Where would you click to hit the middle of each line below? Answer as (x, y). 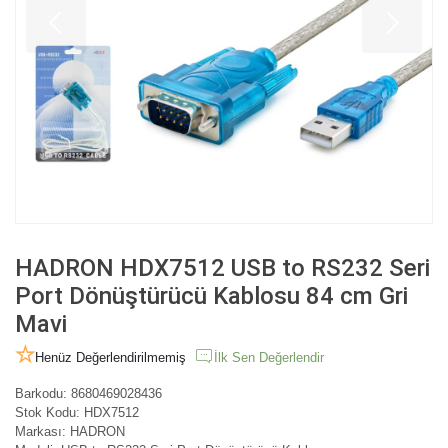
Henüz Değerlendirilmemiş (110, 357)
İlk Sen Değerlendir (269, 357)
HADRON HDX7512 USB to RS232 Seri (222, 267)
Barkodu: (41, 393)
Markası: (42, 431)
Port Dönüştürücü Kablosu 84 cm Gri (211, 295)
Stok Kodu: (47, 412)
